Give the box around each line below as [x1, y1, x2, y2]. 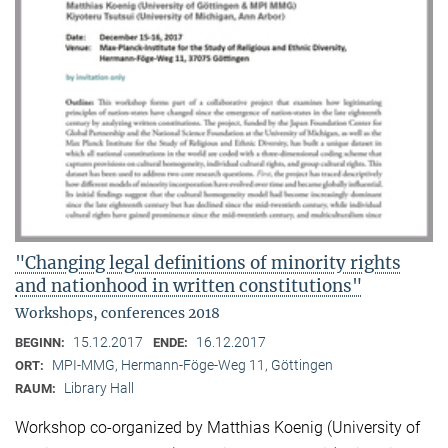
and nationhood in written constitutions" [15, 275, 362, 298]
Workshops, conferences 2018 [15, 304, 220, 323]
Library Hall [64, 380, 134, 397]
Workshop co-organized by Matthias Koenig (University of [15, 417, 420, 437]
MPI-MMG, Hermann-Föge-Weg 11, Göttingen [52, 357, 333, 374]
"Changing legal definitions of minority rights [15, 252, 401, 275]
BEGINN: [15, 335, 68, 351]
